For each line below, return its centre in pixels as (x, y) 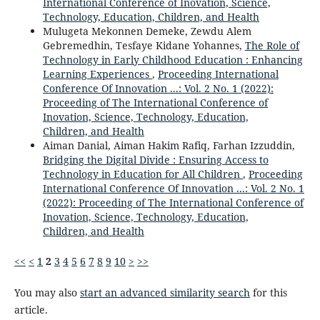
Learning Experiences (97, 74)
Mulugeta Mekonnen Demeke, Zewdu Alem (147, 31)
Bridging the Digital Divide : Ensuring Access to (155, 160)
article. (31, 310)
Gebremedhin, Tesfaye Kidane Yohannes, (144, 45)
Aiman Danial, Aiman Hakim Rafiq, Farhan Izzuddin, (169, 145)
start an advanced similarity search (165, 293)
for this (268, 293)
